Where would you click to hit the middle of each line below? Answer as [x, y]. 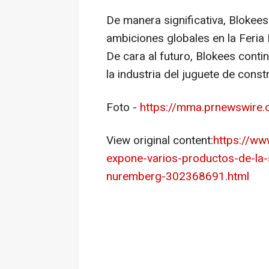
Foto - [123, 108]
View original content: [160, 141]
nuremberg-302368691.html [178, 177]
